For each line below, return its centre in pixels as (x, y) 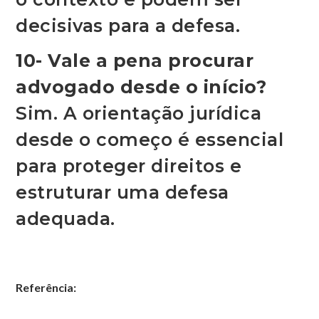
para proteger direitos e (129, 166)
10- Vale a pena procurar (135, 61)
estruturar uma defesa (122, 193)
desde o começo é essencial (150, 140)
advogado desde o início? (141, 87)
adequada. (66, 219)
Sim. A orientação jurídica (139, 114)
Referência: (46, 288)
